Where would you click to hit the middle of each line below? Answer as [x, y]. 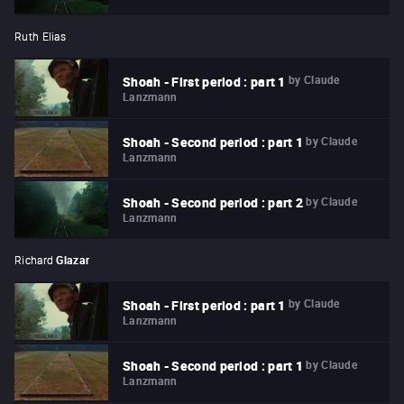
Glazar [73, 260]
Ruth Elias [40, 37]
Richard [34, 260]
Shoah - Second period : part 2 [213, 203]
